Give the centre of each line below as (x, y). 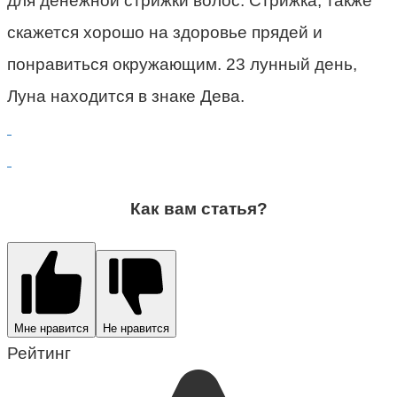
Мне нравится (51, 329)
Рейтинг (39, 354)
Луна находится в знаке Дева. (126, 97)
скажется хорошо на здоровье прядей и (165, 33)
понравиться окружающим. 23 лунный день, (182, 65)
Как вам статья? (198, 209)
